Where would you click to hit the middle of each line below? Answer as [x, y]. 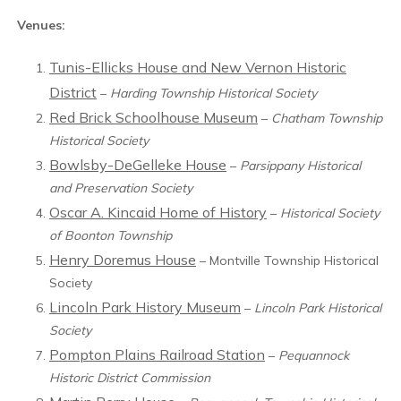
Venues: [41, 25]
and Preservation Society [121, 188]
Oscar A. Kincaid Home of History [158, 212]
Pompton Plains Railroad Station [157, 354]
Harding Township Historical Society [213, 93]
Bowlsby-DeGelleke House [138, 165]
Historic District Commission [130, 378]
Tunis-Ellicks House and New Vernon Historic [198, 67]
